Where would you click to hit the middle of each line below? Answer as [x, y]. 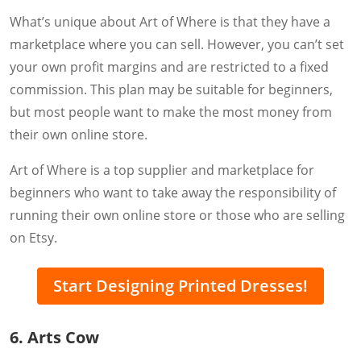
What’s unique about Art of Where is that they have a [170, 21]
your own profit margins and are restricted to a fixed [169, 66]
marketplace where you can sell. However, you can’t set [177, 44]
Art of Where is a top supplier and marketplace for [162, 170]
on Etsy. [33, 237]
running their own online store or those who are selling [177, 215]
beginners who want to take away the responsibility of [173, 192]
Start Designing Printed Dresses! [180, 286]
